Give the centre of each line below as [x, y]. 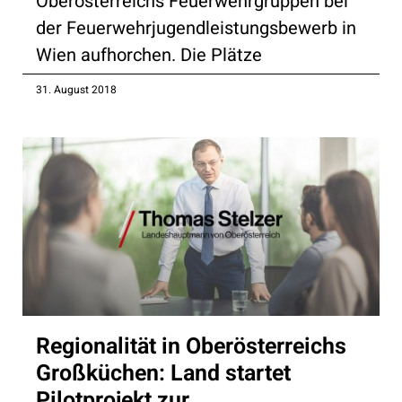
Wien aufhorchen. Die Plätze [149, 55]
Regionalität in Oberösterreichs [191, 346]
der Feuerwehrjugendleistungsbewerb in [196, 28]
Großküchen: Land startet [163, 373]
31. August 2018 [76, 89]
